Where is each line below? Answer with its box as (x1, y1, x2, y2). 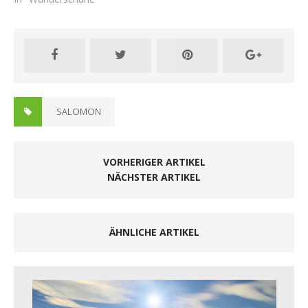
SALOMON (56, 105, 101, 118)
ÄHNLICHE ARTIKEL (109, 225, 199, 239)
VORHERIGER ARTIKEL (102, 155, 206, 169)
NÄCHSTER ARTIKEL (107, 170, 201, 184)
